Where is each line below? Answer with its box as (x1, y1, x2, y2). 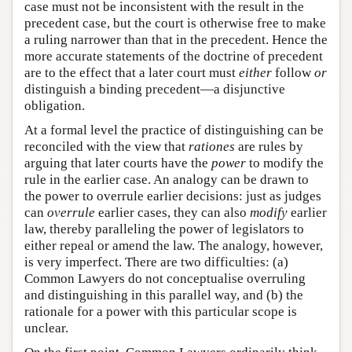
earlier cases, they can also (95, 205, 250, 220)
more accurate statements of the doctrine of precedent (24, 49, 323, 64)
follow (272, 65, 314, 80)
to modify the (246, 156, 324, 170)
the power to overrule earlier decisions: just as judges (24, 189, 321, 203)
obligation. (24, 98, 85, 113)
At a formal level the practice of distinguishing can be (24, 123, 324, 137)
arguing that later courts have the (24, 156, 211, 170)
